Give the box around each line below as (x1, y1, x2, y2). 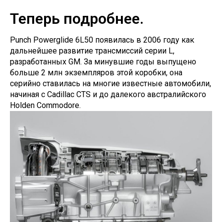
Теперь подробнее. (10, 10, 144, 27)
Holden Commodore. (10, 101, 81, 110)
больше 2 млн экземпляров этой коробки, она (10, 68, 182, 77)
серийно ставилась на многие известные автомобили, (10, 79, 211, 88)
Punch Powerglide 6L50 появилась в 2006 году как (10, 35, 194, 45)
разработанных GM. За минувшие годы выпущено (10, 57, 196, 66)
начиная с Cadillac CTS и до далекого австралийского (10, 90, 206, 99)
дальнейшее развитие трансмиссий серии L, (10, 46, 174, 55)
